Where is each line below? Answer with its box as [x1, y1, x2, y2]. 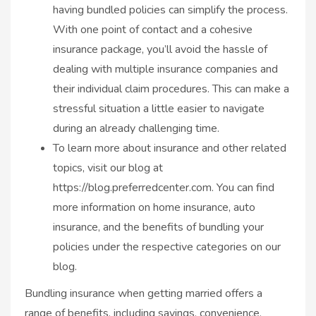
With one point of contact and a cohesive [53, 21, 253, 37]
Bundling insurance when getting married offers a [25, 285, 262, 301]
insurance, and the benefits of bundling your [53, 219, 264, 235]
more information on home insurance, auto [53, 199, 255, 215]
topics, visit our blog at [53, 159, 163, 176]
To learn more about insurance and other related [53, 140, 286, 156]
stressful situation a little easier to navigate [53, 100, 265, 116]
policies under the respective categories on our [53, 238, 281, 255]
